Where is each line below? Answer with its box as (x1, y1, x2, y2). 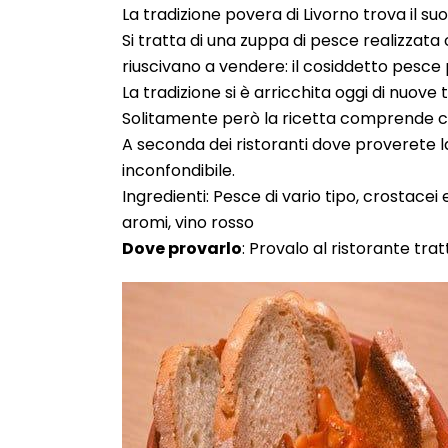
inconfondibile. (122, 159, 235, 182)
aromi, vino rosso (122, 211, 254, 234)
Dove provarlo (122, 237, 242, 260)
